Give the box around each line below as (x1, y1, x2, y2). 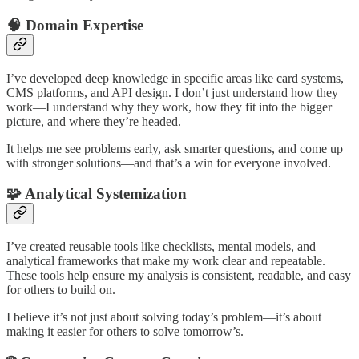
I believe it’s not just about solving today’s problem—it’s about (6, 310, 321, 325)
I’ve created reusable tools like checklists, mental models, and (6, 240, 316, 254)
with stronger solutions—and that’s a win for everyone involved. (6, 155, 331, 170)
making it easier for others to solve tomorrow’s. (6, 325, 244, 339)
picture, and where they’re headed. (6, 114, 181, 128)
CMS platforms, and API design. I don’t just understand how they (6, 85, 338, 99)
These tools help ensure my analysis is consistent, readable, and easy (6, 268, 351, 283)
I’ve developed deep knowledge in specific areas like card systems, (6, 71, 344, 85)
